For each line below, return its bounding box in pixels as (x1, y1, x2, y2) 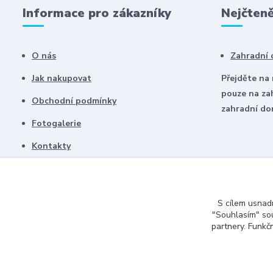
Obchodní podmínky (32, 95, 116, 107)
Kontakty (32, 140, 71, 152)
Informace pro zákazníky (23, 5, 171, 21)
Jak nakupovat (32, 73, 91, 84)
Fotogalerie (32, 118, 81, 129)
